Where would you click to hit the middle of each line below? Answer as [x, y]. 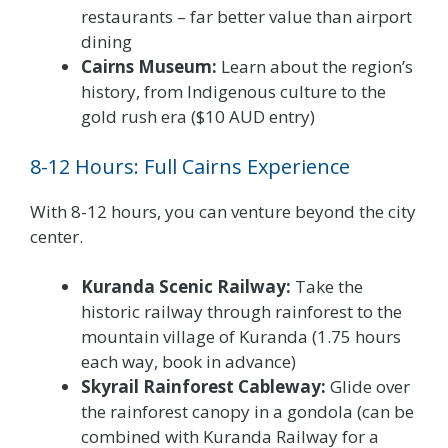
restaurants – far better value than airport [246, 17]
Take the [327, 287]
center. [56, 236]
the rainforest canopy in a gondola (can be [247, 412]
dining [106, 42]
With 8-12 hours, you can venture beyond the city [223, 211]
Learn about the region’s [315, 67]
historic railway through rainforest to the [241, 312]
